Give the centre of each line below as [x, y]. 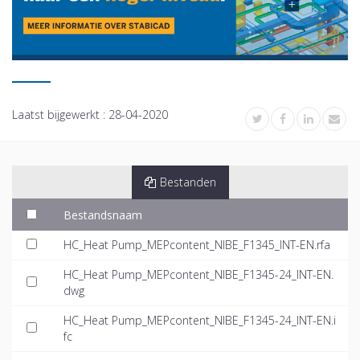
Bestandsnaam [103, 215]
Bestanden [188, 182]
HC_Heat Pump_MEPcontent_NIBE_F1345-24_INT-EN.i [200, 321]
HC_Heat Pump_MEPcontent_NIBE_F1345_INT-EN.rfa [197, 245]
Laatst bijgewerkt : [60, 115]
